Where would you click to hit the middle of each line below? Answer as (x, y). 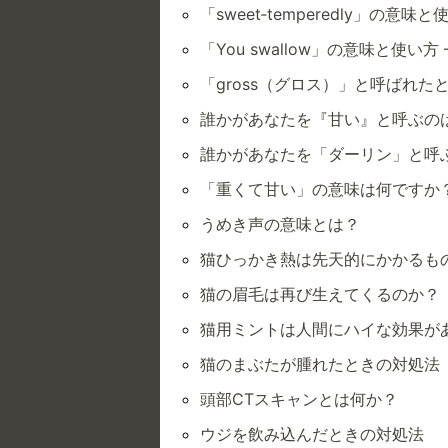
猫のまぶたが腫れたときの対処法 (320, 364)
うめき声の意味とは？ (280, 224)
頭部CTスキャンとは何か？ (299, 399)
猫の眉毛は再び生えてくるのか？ (320, 294)
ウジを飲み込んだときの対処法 (312, 434)
